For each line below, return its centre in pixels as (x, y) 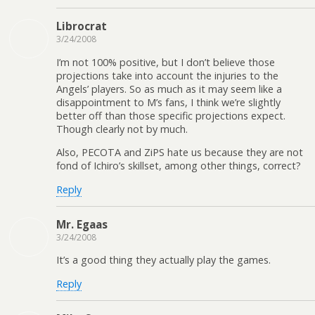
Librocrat (82, 26)
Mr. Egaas (82, 224)
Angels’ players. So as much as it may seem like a (169, 89)
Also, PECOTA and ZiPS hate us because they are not (180, 153)
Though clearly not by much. (122, 129)
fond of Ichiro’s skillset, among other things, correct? (179, 166)
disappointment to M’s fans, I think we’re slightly (168, 102)
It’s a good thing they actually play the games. (163, 260)
